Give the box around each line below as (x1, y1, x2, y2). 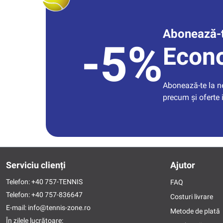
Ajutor (170, 160, 195, 171)
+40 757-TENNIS (31, 178, 83, 186)
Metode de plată (170, 207, 220, 216)
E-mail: (6, 204, 28, 212)
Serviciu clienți (6, 160, 66, 171)
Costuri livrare (170, 193, 213, 201)
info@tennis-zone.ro (28, 204, 91, 212)
